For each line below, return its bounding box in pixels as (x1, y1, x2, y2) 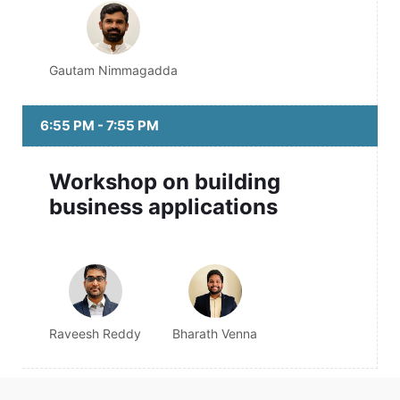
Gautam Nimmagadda (49, 62, 178, 78)
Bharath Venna (172, 325, 257, 341)
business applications (49, 193, 278, 220)
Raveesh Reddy (49, 325, 141, 341)
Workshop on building (49, 168, 280, 195)
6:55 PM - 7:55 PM (40, 116, 159, 134)
